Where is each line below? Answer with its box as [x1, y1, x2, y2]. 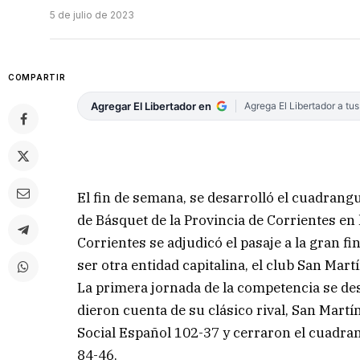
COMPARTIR [8, 72, 66, 83]
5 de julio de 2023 [50, 9, 134, 22]
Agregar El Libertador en [91, 100, 212, 113]
